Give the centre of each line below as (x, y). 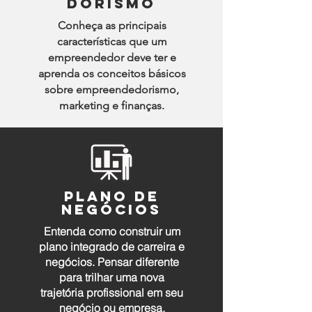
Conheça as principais (112, 25)
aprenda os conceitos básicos (112, 73)
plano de (111, 196)
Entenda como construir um (112, 231)
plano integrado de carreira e (112, 247)
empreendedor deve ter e (112, 57)
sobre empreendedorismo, (112, 89)
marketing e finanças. (112, 106)
